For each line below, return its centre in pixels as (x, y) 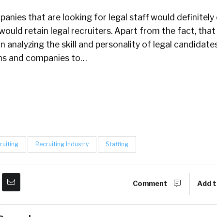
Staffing (117, 144)
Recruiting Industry (62, 144)
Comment (151, 184)
